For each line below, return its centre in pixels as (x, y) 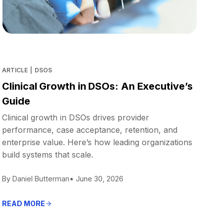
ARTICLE (15, 70)
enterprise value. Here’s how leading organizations (97, 142)
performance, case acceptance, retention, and (90, 130)
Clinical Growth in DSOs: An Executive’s (97, 86)
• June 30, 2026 (97, 178)
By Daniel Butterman (36, 178)
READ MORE (24, 203)
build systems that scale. (48, 154)
